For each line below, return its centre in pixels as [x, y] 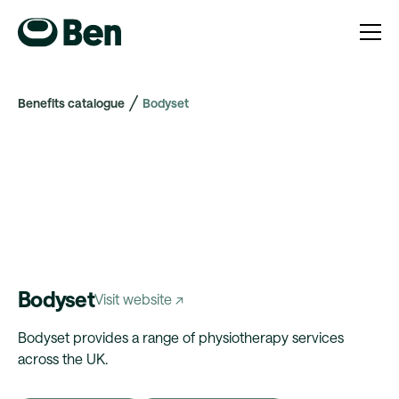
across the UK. [63, 359]
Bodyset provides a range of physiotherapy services [181, 338]
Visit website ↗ [138, 299]
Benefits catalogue [71, 103]
